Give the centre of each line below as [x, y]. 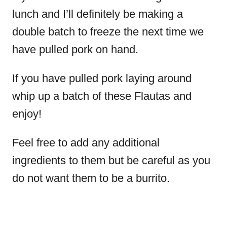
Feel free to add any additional [86, 143]
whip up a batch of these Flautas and [102, 96]
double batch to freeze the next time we [108, 32]
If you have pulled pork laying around [102, 79]
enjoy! [27, 114]
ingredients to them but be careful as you [111, 161]
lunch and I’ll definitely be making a [98, 14]
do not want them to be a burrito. [91, 178]
